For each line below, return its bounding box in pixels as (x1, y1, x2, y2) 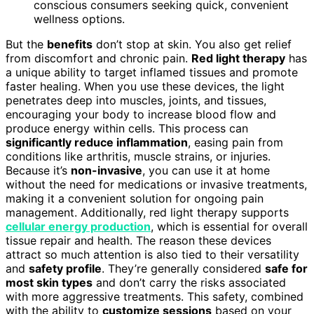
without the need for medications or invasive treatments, (6, 177, 307, 191)
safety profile (29, 261, 102, 275)
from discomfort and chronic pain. (6, 50, 191, 65)
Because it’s (6, 163, 71, 177)
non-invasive (71, 163, 142, 177)
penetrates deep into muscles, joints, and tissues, (6, 93, 266, 107)
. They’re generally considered (102, 261, 265, 275)
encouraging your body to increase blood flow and (6, 107, 276, 121)
